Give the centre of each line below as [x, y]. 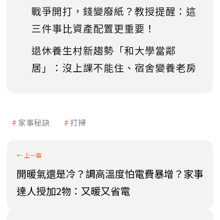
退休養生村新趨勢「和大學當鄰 [104, 50]
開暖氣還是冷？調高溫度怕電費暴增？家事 [110, 173]
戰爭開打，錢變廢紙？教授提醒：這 [114, 11]
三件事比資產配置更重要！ [93, 28]
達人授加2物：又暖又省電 [73, 191]
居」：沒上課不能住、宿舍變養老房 [114, 67]
